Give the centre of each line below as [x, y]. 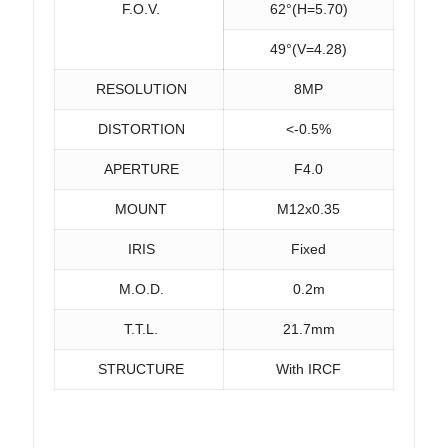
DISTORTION [139, 129]
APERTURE [139, 169]
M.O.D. [139, 289]
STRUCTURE [139, 369]
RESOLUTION [139, 89]
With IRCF [308, 369]
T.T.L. [139, 329]
